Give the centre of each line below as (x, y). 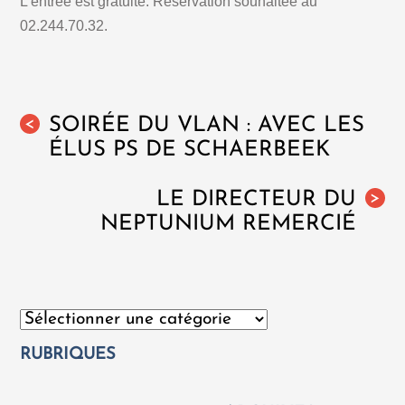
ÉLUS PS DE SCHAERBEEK (190, 151)
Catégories (55, 317)
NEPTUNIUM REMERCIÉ (228, 225)
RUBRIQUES (68, 355)
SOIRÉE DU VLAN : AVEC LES (207, 126)
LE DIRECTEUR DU (256, 200)
